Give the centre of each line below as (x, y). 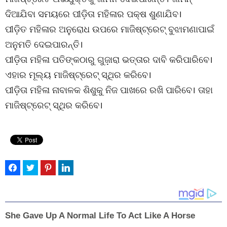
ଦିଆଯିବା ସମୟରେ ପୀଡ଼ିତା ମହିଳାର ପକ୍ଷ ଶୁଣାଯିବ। (93, 14)
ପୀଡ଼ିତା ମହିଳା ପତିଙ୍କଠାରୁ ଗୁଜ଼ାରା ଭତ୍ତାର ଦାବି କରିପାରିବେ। (109, 59)
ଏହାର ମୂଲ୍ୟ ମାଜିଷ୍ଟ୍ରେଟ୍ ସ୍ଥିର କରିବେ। (78, 74)
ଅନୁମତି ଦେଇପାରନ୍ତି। (44, 44)
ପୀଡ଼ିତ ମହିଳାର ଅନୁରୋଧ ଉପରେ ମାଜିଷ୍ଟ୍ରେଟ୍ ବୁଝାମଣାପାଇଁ (110, 29)
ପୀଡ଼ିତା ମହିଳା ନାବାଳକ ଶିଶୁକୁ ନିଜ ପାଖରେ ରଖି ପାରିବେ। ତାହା (109, 90)
